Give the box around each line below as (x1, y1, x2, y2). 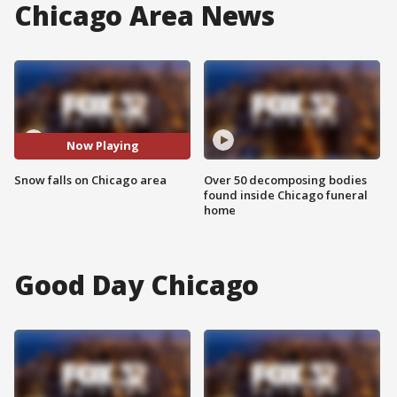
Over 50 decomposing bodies (204, 171, 367, 188)
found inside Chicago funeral (204, 186, 368, 203)
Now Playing (66, 137, 139, 154)
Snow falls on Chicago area (14, 171, 167, 188)
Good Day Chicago (14, 266, 260, 303)
